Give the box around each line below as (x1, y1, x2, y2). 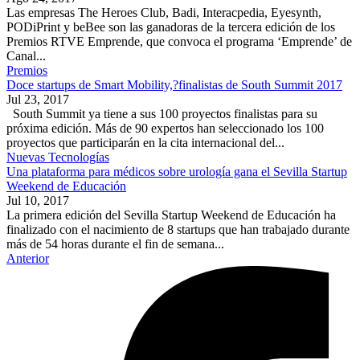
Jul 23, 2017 (6, 92, 69, 107)
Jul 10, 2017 (6, 194, 69, 208)
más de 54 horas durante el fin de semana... (6, 237, 224, 252)
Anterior (6, 252, 49, 266)
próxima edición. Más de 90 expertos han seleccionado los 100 (6, 121, 324, 136)
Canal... (6, 49, 46, 63)
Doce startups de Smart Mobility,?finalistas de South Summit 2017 (6, 78, 342, 92)
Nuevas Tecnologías (6, 150, 109, 165)
